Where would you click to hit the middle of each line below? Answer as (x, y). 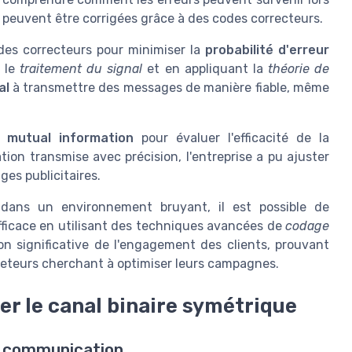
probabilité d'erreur (268, 50)
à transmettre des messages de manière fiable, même (169, 88)
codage (307, 226)
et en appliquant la (205, 69)
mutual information (71, 138)
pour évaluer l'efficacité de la (232, 138)
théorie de (299, 69)
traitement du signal (81, 69)
